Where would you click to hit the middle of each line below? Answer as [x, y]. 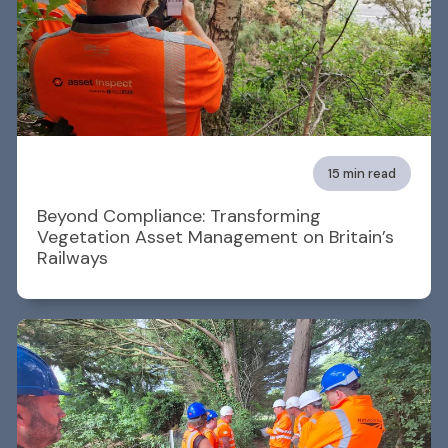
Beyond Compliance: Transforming [179, 216]
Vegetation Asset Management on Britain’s [215, 237]
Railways [72, 258]
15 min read [362, 174]
